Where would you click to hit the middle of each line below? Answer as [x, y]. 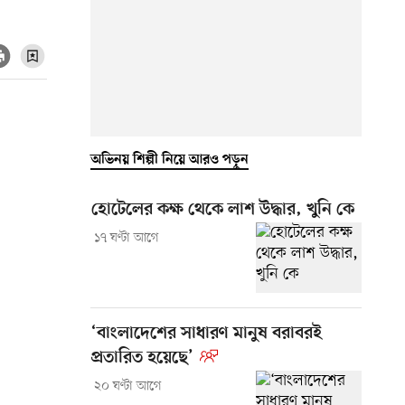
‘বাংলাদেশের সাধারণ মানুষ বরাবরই [207, 334]
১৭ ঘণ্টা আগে [126, 238]
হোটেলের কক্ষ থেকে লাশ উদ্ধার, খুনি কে [223, 210]
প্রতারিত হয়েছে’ [142, 358]
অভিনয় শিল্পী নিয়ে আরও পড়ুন [170, 160]
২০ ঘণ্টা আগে [127, 386]
